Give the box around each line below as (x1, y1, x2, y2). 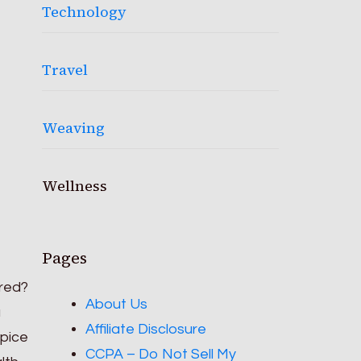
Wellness (42, 176, 108, 196)
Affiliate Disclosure (85, 322, 207, 337)
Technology (42, 2, 127, 22)
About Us (85, 297, 148, 312)
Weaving (42, 118, 106, 138)
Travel (42, 60, 89, 80)
